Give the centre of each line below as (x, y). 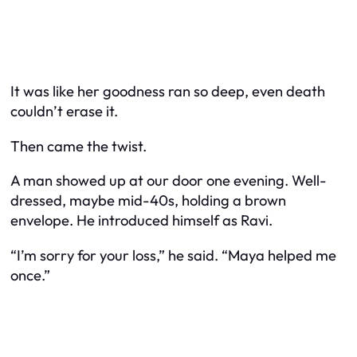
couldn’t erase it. (64, 112)
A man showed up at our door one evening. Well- (169, 181)
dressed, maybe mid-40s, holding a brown (148, 201)
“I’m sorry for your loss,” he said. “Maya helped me (173, 255)
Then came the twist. (78, 146)
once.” (30, 275)
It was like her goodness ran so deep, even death (168, 92)
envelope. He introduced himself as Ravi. (141, 221)
